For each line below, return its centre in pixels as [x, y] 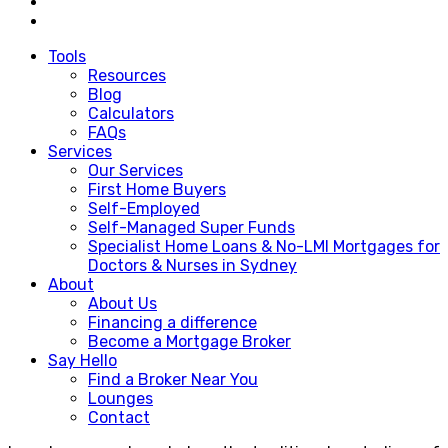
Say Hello [82, 360]
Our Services [135, 170]
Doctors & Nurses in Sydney [192, 265]
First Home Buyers [157, 189]
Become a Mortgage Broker [189, 341]
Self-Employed [144, 208]
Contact [119, 417]
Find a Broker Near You [173, 379]
